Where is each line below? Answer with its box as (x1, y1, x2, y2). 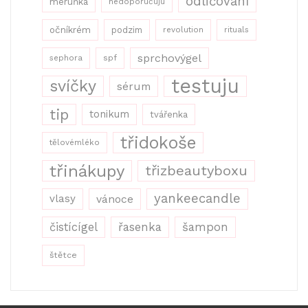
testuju (171, 74, 239, 98)
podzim (111, 25, 142, 36)
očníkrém (49, 24, 91, 36)
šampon (182, 220, 228, 234)
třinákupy (49, 161, 124, 181)
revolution (163, 25, 203, 35)
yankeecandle (154, 191, 241, 207)
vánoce (96, 192, 133, 206)
